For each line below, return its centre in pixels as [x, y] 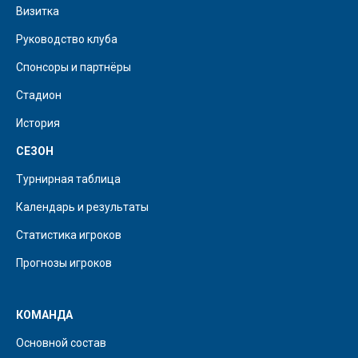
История [38, 123]
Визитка [38, 12]
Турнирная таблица [68, 179]
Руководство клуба [67, 40]
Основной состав [61, 343]
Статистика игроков [69, 235]
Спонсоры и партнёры [74, 68]
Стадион [39, 95]
